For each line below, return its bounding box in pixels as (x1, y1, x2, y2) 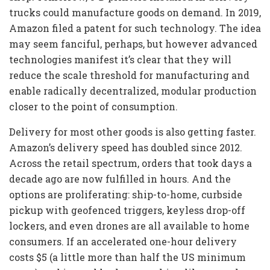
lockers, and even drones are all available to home (9, 219, 250, 233)
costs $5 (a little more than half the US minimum (9, 251, 246, 264)
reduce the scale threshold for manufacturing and (9, 69, 250, 82)
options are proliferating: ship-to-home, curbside (9, 188, 242, 201)
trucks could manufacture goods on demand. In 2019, (9, 6, 261, 19)
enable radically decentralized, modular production (9, 84, 257, 98)
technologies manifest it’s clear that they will (9, 53, 231, 66)
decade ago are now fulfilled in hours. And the (9, 172, 231, 186)
